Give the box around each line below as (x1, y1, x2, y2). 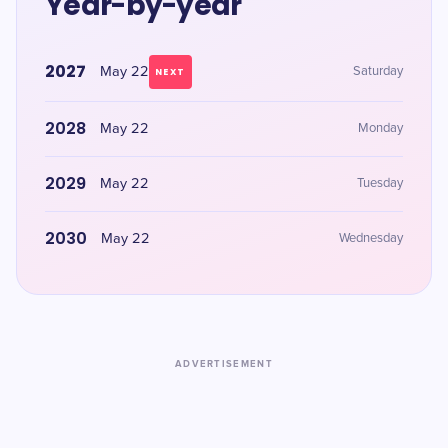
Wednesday (339, 232, 403, 245)
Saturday (353, 65, 403, 78)
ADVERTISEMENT (174, 358, 274, 370)
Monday (358, 122, 403, 135)
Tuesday (357, 177, 403, 190)
